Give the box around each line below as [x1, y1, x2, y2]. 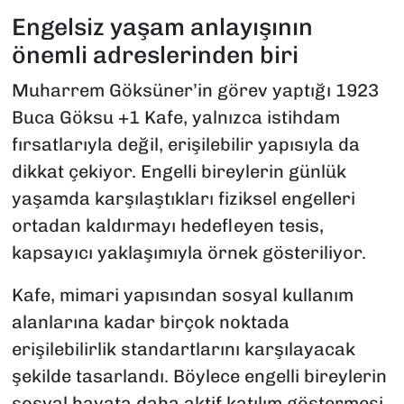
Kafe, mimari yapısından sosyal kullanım [11, 284, 353, 307]
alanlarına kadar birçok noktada [11, 311, 289, 334]
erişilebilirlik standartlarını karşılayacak [11, 338, 355, 361]
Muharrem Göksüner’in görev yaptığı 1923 [11, 79, 379, 102]
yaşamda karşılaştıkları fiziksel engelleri [11, 188, 355, 210]
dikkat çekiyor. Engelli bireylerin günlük [11, 161, 346, 183]
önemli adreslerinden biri [11, 40, 298, 69]
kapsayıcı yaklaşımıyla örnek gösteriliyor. [11, 242, 366, 264]
